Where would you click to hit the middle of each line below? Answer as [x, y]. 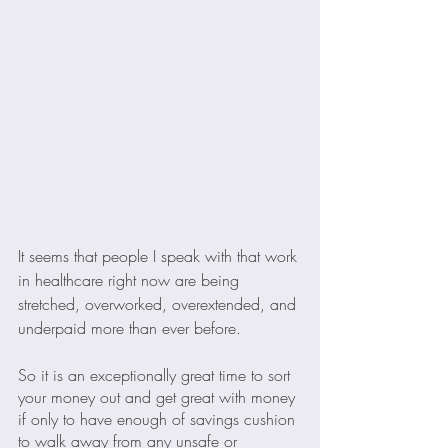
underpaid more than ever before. [129, 328]
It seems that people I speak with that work [160, 256]
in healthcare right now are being [131, 280]
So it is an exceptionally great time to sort [156, 375]
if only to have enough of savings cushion [159, 419]
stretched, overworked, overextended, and [159, 304]
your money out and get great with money [159, 397]
